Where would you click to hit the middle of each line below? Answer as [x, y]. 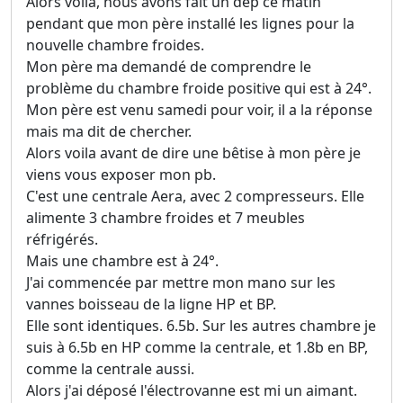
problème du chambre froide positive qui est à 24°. [199, 89]
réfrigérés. [62, 240]
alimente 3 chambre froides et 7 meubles [166, 218]
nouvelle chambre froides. [115, 45]
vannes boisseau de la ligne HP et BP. [151, 304]
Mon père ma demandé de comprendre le [169, 67]
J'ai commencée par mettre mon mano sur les [181, 283]
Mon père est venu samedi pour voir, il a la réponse [199, 110]
